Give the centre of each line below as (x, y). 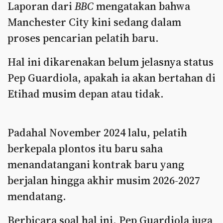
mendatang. (37, 196)
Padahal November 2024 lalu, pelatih (97, 132)
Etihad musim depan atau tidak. (86, 94)
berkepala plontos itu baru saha (85, 148)
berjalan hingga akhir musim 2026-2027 (104, 180)
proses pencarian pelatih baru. (83, 38)
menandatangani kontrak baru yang (96, 164)
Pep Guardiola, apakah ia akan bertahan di (111, 78)
